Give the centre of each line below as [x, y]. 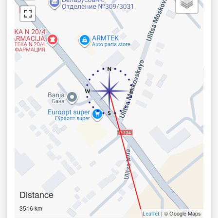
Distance [36, 194]
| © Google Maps [180, 213]
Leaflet [151, 213]
